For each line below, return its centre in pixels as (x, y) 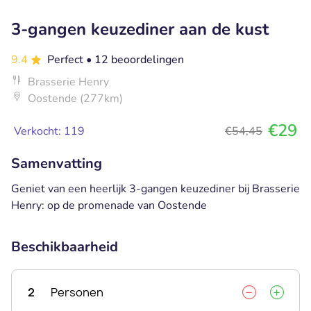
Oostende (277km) (75, 98)
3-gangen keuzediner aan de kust (140, 29)
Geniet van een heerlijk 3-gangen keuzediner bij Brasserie (155, 188)
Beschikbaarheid (65, 246)
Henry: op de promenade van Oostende (109, 205)
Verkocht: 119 (49, 131)
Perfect (67, 59)
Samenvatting (57, 163)
